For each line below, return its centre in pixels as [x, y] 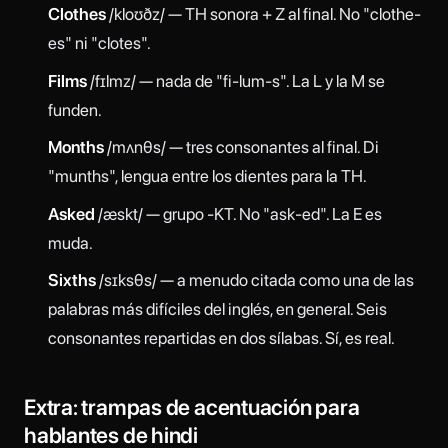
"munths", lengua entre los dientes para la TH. [207, 176]
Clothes [76, 14]
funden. [74, 109]
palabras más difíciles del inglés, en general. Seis [217, 309]
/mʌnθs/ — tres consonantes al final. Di [241, 147]
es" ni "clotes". [99, 43]
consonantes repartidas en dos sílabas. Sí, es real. [221, 338]
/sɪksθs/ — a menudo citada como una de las [254, 280]
